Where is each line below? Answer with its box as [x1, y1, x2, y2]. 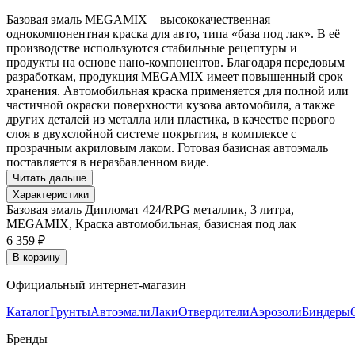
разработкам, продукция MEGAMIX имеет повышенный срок [6, 69, 343, 83]
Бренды [6, 331, 48, 345]
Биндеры [302, 304, 350, 319]
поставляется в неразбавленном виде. [6, 155, 209, 169]
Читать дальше [13, 171, 86, 184]
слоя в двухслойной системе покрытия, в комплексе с [6, 126, 296, 140]
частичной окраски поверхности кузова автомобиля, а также [6, 97, 335, 112]
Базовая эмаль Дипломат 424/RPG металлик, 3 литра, [6, 202, 294, 216]
